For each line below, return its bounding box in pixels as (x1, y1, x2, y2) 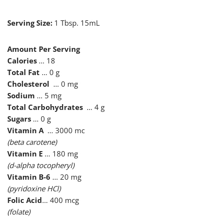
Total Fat (7, 67, 40, 77)
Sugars (7, 114, 31, 124)
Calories (7, 56, 37, 66)
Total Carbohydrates (7, 102, 85, 112)
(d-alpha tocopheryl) (7, 160, 76, 170)
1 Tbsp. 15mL (54, 18, 100, 28)
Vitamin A (7, 125, 46, 136)
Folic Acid (7, 195, 42, 205)
